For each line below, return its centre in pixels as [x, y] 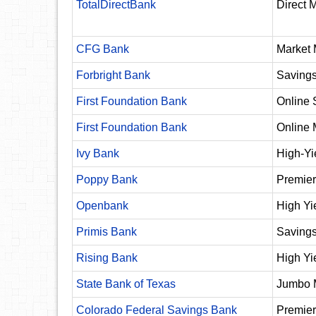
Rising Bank [107, 258]
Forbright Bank [113, 75]
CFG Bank [103, 49]
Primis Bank [107, 232]
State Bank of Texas [126, 284]
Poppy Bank [107, 180]
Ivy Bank [98, 153]
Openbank [102, 206]
